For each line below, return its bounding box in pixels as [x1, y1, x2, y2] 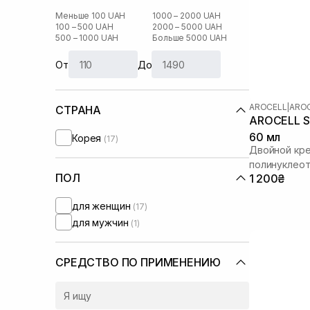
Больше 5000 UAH [152, 33, 228, 43]
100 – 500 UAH [55, 21, 113, 32]
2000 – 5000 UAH [152, 21, 223, 32]
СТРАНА [55, 103, 102, 117]
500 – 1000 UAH [55, 33, 119, 43]
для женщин [72, 199, 134, 212]
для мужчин [72, 216, 131, 228]
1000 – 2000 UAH [152, 10, 221, 21]
